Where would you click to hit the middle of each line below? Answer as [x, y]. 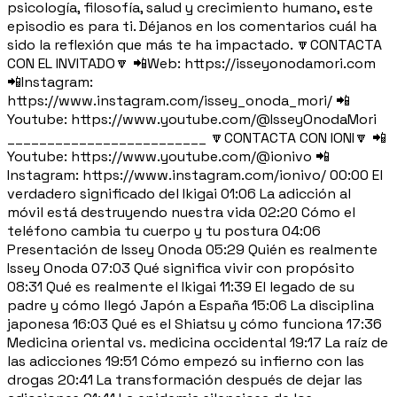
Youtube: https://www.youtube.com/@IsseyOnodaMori [192, 119]
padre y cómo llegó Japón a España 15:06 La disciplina [191, 305]
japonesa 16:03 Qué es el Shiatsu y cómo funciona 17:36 [195, 323]
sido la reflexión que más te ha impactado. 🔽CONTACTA [195, 44]
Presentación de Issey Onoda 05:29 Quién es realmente [192, 249]
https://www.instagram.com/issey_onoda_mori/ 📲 [179, 100]
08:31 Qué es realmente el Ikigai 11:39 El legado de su [181, 286]
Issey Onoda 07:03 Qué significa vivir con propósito [181, 268]
